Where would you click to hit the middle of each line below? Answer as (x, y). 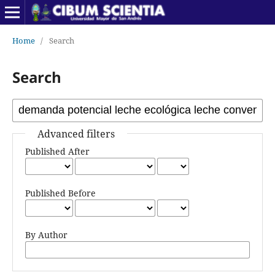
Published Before (60, 193)
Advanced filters (76, 134)
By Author (46, 234)
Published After (57, 151)
